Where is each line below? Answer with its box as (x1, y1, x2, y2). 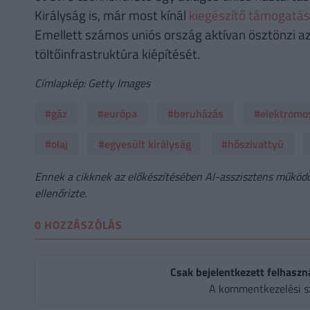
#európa (97, 105, 137, 122)
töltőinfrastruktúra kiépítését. (34, 44, 200, 64)
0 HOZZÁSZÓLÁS (34, 217, 122, 234)
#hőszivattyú (221, 136, 284, 153)
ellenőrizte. (34, 184, 86, 201)
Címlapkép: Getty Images (34, 75, 150, 92)
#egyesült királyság (98, 136, 191, 153)
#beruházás (167, 105, 224, 122)
